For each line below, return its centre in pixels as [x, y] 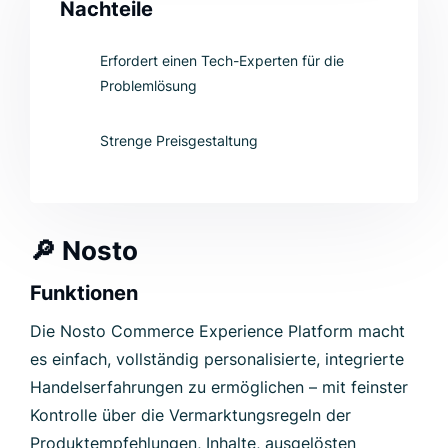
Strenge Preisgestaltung [179, 140]
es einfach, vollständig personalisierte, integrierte [217, 358]
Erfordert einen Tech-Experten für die [222, 60]
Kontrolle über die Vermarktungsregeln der [190, 414]
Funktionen [84, 292]
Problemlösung [148, 85]
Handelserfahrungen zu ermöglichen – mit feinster [219, 386]
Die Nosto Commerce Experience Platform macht [217, 330]
